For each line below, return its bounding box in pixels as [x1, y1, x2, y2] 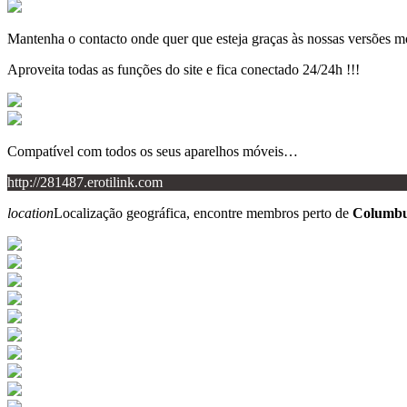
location [7, 204, 54, 221]
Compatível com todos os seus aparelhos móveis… [7, 143, 298, 159]
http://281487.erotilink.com [7, 174, 163, 190]
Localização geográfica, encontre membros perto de [54, 204, 352, 221]
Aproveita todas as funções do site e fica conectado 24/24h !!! [7, 61, 360, 77]
